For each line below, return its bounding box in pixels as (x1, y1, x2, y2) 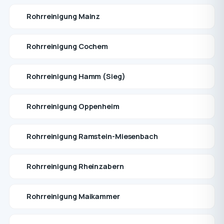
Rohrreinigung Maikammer (26, 191, 120, 201)
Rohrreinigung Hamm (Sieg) (26, 71, 125, 81)
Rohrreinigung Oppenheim (26, 101, 119, 111)
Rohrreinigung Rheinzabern (26, 161, 124, 171)
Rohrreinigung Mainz (26, 11, 100, 21)
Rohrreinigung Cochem (26, 41, 108, 51)
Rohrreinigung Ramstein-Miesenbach (26, 131, 158, 141)
